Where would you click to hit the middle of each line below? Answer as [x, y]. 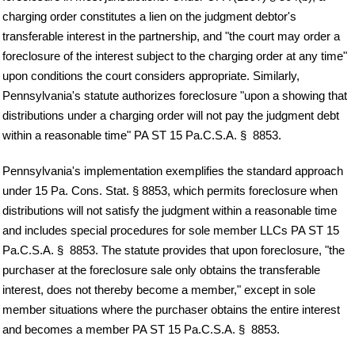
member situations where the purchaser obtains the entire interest [171, 309]
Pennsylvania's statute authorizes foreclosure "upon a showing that [175, 95]
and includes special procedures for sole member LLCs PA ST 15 [171, 230]
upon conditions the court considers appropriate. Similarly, [151, 75]
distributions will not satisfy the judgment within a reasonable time [170, 210]
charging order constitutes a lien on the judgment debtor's [149, 16]
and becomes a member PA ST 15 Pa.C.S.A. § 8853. [141, 329]
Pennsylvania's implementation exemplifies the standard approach [173, 170]
